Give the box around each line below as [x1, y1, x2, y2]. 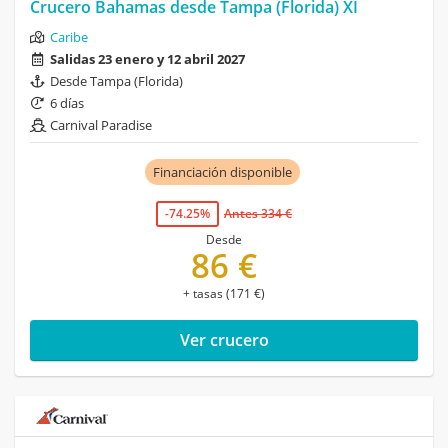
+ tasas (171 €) [183, 285, 265, 303]
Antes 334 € [224, 205, 292, 223]
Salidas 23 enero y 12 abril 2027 [50, 50, 245, 69]
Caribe [50, 28, 88, 47]
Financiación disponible [152, 163, 292, 182]
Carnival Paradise [50, 116, 152, 135]
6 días [50, 94, 84, 113]
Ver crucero [179, 329, 269, 352]
